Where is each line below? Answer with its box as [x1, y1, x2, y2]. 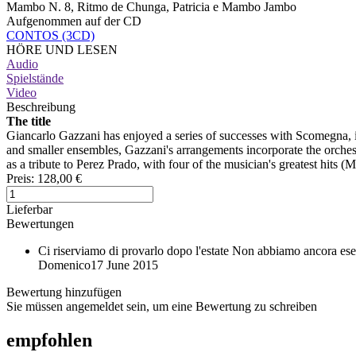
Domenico [38, 257, 91, 272]
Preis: [6, 171, 34, 185]
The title [6, 114, 51, 128]
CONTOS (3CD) [6, 28, 95, 42]
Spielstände [6, 71, 64, 85]
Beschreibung [6, 99, 75, 114]
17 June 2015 [91, 257, 158, 272]
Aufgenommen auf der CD [6, 14, 141, 28]
